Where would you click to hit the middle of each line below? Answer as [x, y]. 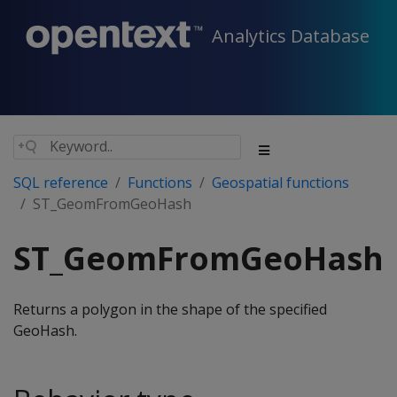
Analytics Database [291, 36]
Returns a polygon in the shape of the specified [170, 309]
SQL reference [61, 183]
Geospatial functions [280, 183]
